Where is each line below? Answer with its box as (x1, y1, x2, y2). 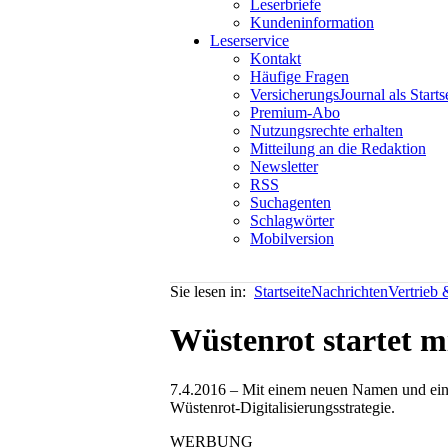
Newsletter (250, 158, 318, 175)
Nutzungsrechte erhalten (250, 122, 403, 139)
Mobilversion (250, 230, 334, 247)
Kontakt (250, 50, 301, 67)
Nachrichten (311, 283, 388, 300)
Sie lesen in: (170, 283, 254, 300)
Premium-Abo (250, 104, 340, 121)
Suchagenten (250, 194, 331, 211)
